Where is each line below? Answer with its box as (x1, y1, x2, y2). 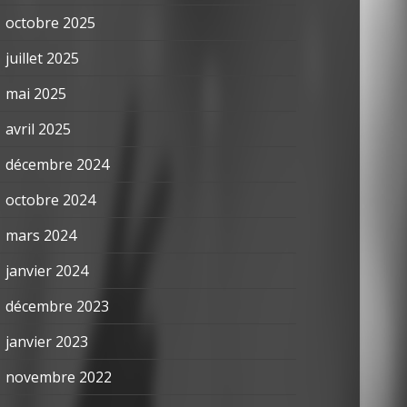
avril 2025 (5, 119, 71, 139)
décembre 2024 (5, 154, 109, 174)
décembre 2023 (5, 296, 109, 316)
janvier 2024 (5, 261, 88, 281)
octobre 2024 (5, 190, 95, 210)
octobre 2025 (5, 13, 95, 33)
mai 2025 (5, 84, 66, 104)
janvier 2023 (5, 332, 88, 352)
